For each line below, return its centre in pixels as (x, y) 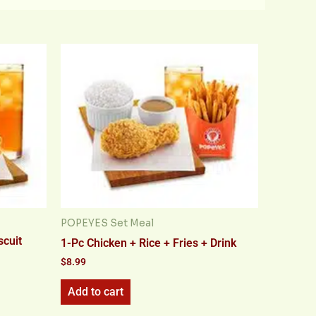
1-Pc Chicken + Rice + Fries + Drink (148, 243)
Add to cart (96, 291)
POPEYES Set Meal (107, 223)
